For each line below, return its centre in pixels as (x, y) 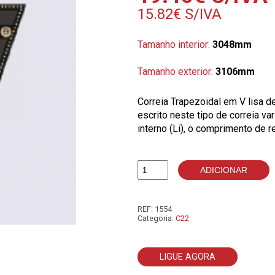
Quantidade (161, 175)
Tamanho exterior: (176, 72)
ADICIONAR (224, 170)
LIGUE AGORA (188, 257)
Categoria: (157, 218)
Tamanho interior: (175, 45)
